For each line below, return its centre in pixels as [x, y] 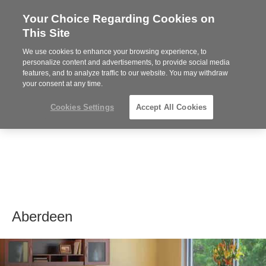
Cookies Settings [82, 107]
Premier [217, 33]
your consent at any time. [63, 84]
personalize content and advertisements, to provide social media [126, 62]
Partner [216, 47]
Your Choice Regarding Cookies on [119, 19]
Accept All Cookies [171, 107]
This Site [47, 33]
